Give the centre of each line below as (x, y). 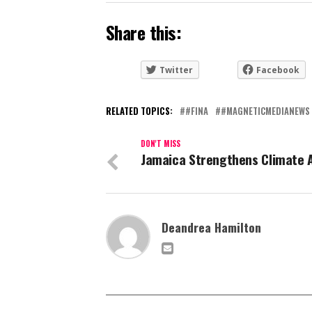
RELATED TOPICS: (139, 111)
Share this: (144, 32)
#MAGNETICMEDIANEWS (265, 111)
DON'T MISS (161, 144)
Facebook (278, 70)
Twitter (176, 70)
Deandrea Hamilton (211, 227)
